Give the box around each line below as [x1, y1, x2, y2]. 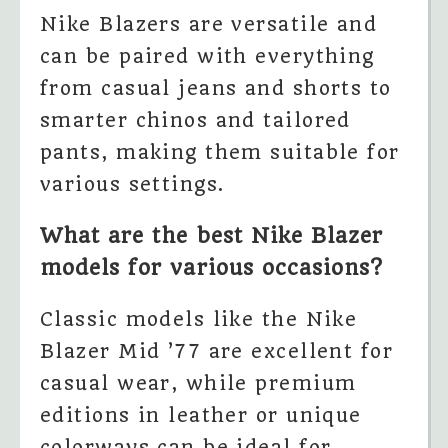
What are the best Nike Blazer [40, 223, 384, 249]
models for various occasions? [40, 255, 384, 281]
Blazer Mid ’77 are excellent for [40, 340, 394, 364]
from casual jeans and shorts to [40, 76, 392, 100]
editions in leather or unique [40, 404, 362, 428]
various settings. [40, 172, 225, 196]
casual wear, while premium [40, 372, 357, 396]
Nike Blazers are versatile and [40, 12, 378, 36]
